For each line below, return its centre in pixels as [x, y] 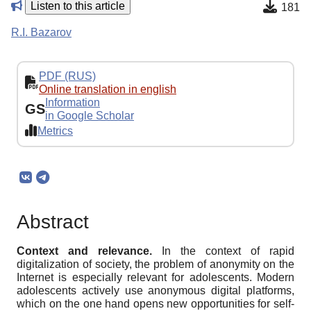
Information [73, 103]
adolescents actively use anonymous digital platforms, [155, 291]
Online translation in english [108, 90]
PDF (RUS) [67, 76]
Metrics [55, 131]
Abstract [53, 222]
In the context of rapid [228, 251]
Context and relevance [83, 251]
